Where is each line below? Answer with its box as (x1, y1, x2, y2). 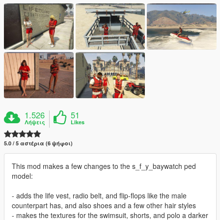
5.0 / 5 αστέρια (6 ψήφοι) (4, 139, 73, 147)
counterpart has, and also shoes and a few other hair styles (12, 200, 196, 211)
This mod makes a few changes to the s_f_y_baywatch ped (12, 161, 196, 171)
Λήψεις (25, 118, 46, 126)
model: (12, 171, 33, 181)
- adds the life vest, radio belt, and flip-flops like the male (12, 191, 187, 201)
